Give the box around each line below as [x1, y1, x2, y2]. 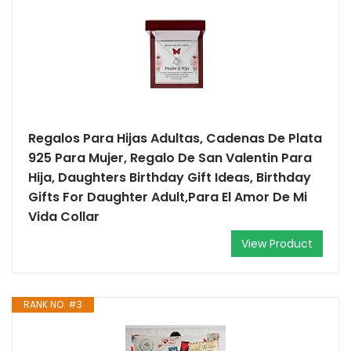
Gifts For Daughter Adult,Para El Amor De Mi [28, 188, 307, 206]
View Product [241, 236, 313, 251]
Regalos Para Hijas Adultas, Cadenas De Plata [28, 129, 322, 147]
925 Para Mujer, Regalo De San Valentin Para [28, 149, 312, 167]
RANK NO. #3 [24, 298, 82, 311]
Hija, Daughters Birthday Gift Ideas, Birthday [28, 168, 311, 186]
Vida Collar [28, 208, 100, 226]
